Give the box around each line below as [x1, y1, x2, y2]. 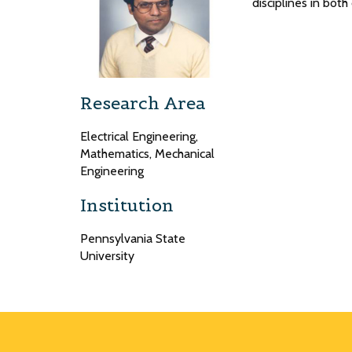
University [80, 248, 134, 264]
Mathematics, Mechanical [80, 146, 214, 162]
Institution [80, 194, 174, 217]
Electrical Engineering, [80, 129, 198, 145]
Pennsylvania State [80, 231, 185, 247]
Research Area [80, 92, 205, 115]
